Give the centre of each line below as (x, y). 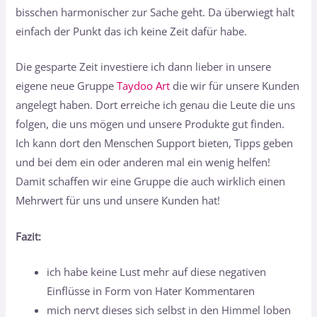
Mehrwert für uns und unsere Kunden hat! (118, 201)
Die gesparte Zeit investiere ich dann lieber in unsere (144, 67)
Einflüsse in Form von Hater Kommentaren (151, 291)
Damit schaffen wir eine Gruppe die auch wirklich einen (151, 181)
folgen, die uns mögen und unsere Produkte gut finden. (150, 124)
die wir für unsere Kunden (235, 86)
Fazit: (29, 236)
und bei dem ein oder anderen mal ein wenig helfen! (143, 162)
